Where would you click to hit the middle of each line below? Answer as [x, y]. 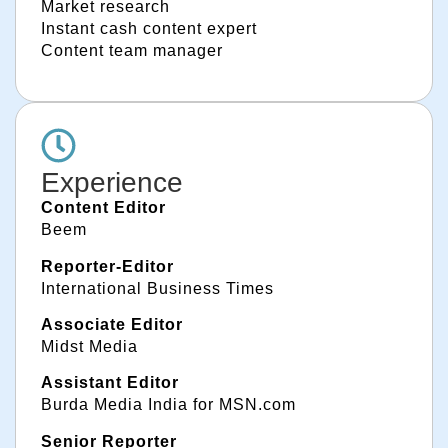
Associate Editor [112, 324]
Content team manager [132, 50]
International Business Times [157, 288]
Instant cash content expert [149, 28]
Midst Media [89, 346]
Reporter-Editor [107, 266]
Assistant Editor [110, 383]
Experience [112, 183]
